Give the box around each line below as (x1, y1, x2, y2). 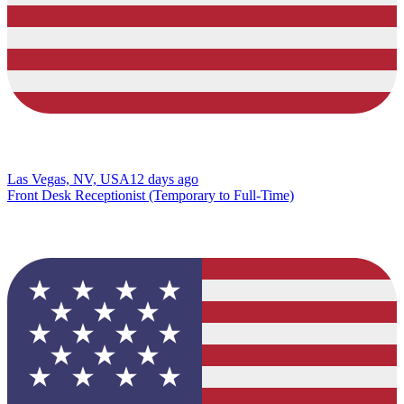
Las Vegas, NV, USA (7, 170, 130, 187)
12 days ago (130, 170, 198, 187)
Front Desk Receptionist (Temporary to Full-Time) (7, 187, 294, 203)
